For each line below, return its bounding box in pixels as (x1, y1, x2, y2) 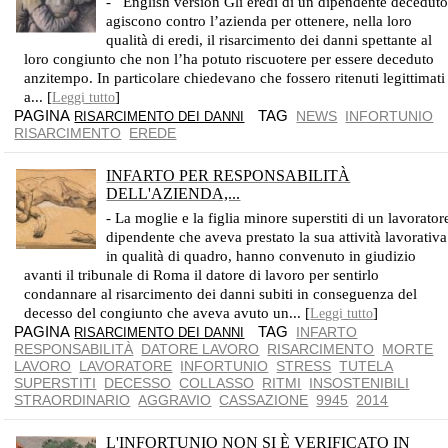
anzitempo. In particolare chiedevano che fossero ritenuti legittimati (24, 70, 446, 86)
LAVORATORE (79, 358, 173, 374)
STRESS (276, 358, 332, 374)
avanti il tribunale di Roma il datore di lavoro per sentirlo (24, 267, 380, 283)
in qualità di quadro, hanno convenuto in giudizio (106, 248, 417, 264)
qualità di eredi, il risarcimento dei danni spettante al (106, 32, 433, 48)
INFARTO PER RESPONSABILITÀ (106, 167, 351, 184)
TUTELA (339, 358, 394, 374)
